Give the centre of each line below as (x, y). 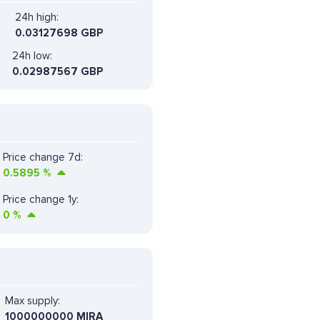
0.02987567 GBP (57, 71)
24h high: (37, 17)
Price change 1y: (41, 199)
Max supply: (32, 300)
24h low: (32, 55)
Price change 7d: (43, 157)
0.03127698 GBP (59, 32)
